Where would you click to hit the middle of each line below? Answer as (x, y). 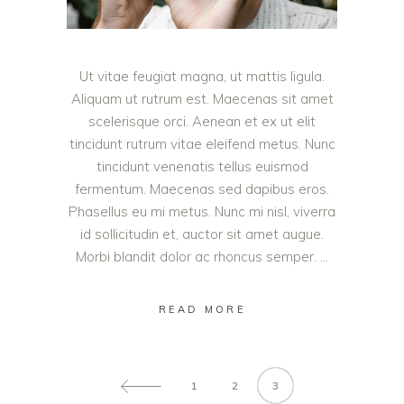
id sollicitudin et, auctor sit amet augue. (202, 234)
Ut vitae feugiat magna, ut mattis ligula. (202, 76)
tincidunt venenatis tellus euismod (202, 166)
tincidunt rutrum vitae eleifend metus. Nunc (202, 143)
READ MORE (202, 310)
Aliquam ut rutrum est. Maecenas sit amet (202, 98)
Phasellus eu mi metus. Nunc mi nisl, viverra (202, 211)
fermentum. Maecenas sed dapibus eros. (202, 188)
